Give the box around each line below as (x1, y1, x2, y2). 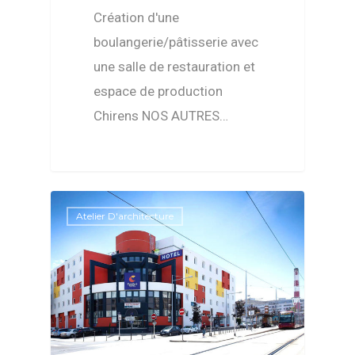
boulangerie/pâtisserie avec (94, 33, 259, 50)
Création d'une (94, 9, 180, 25)
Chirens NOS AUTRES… (94, 107, 229, 124)
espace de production (94, 82, 223, 99)
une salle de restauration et (94, 58, 256, 74)
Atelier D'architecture (76, 210, 174, 223)
